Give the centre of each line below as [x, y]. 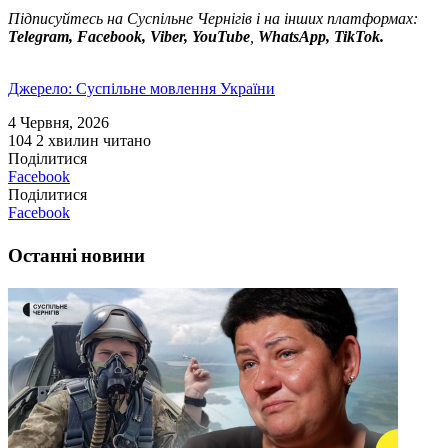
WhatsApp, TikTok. [321, 37]
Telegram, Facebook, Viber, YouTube [129, 37]
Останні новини [76, 255]
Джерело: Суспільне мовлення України [141, 89]
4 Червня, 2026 [58, 123]
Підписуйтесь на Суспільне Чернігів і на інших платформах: [213, 19]
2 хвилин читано [93, 141]
